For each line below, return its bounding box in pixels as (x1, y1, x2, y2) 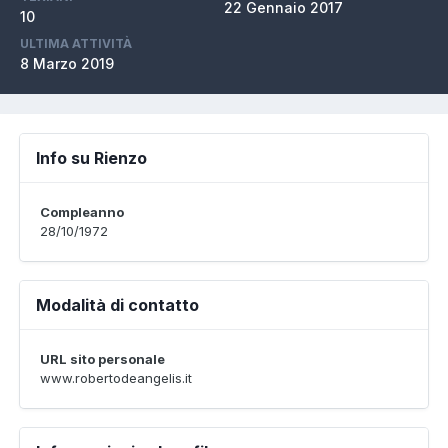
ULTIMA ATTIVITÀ (20, 36, 132, 51)
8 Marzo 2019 (20, 55, 114, 72)
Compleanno (40, 204, 124, 220)
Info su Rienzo (36, 148, 147, 168)
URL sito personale (40, 351, 165, 367)
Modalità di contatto (36, 295, 199, 315)
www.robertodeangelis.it (40, 370, 192, 386)
